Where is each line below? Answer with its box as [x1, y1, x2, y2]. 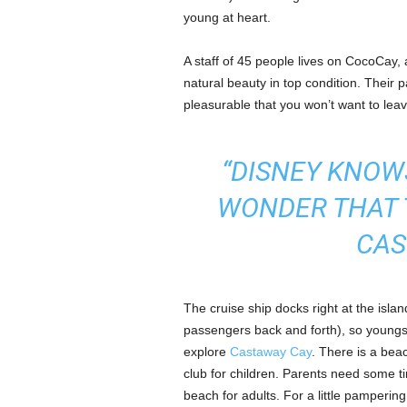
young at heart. [183, 10, 271, 25]
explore [183, 344, 230, 359]
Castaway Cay [229, 344, 312, 359]
